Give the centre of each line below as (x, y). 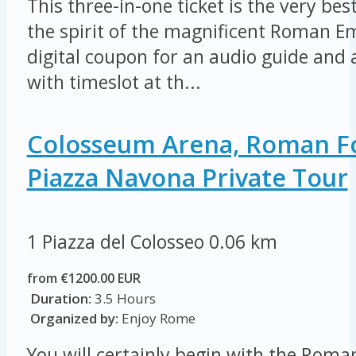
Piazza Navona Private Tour (187, 178)
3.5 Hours (123, 298)
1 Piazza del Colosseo (118, 241)
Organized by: (72, 318)
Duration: (60, 298)
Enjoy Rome (157, 318)
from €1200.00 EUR (83, 278)
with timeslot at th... (114, 82)
